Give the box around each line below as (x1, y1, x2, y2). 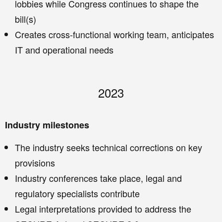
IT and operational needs (15, 43, 113, 56)
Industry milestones (5, 118, 89, 132)
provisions (15, 156, 55, 169)
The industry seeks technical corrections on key (15, 141, 202, 154)
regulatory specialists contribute (15, 187, 140, 200)
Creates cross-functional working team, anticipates (15, 28, 214, 41)
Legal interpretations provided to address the (15, 202, 191, 216)
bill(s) (15, 12, 36, 26)
